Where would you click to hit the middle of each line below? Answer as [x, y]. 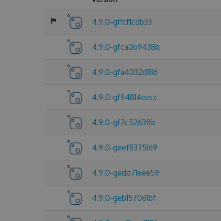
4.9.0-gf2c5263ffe [124, 122]
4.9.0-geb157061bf [124, 198]
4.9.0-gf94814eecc [125, 97]
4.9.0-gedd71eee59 [126, 173]
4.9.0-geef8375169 [125, 147]
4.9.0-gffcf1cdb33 [122, 22]
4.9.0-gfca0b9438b [126, 47]
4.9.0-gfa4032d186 [125, 72]
